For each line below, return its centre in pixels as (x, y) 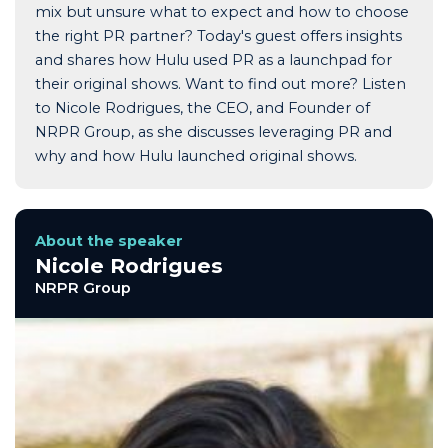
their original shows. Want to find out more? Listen (220, 84)
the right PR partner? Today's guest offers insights (218, 36)
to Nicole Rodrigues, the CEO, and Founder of (202, 108)
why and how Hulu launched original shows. (196, 156)
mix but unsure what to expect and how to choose (222, 12)
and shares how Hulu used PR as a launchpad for (213, 60)
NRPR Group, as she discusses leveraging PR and (213, 132)
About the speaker (109, 241)
